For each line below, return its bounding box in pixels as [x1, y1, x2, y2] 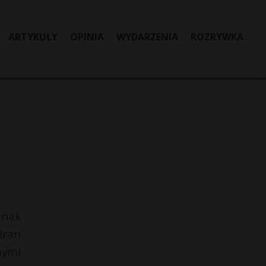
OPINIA [70, 30, 104, 43]
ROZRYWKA [191, 30, 243, 43]
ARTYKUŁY [8, 30, 58, 43]
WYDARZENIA [116, 30, 178, 43]
